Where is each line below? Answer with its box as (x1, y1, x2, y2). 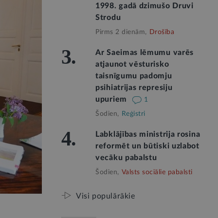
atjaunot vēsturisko (95, 60, 169, 68)
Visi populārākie (76, 192, 135, 200)
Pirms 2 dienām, (95, 29, 147, 36)
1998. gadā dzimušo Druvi (95, 2, 194, 10)
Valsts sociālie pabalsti (121, 169, 193, 176)
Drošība (149, 29, 174, 36)
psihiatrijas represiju (95, 84, 173, 91)
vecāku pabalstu (95, 154, 157, 162)
